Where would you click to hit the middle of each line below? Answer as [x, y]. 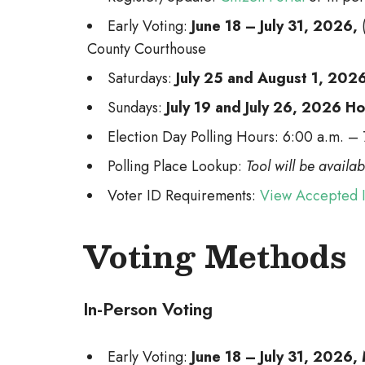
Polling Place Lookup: [177, 166]
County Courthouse [147, 49]
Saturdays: [142, 78]
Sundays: [137, 108]
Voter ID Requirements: [184, 196]
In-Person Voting [148, 309]
